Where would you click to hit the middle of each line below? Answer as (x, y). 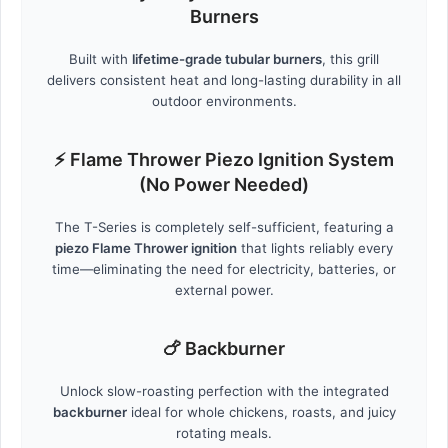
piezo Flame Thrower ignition (146, 248)
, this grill (350, 59)
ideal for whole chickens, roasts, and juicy (261, 412)
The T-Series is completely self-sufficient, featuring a (224, 227)
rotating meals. (224, 433)
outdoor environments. (224, 101)
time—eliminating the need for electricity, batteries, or (224, 269)
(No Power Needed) (224, 185)
